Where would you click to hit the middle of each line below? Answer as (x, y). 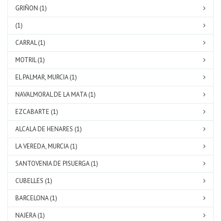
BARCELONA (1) (36, 198)
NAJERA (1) (30, 215)
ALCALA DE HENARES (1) (49, 129)
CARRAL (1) (30, 43)
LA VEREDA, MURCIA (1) (46, 146)
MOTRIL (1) (30, 60)
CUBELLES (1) (34, 181)
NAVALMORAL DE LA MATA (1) (55, 94)
